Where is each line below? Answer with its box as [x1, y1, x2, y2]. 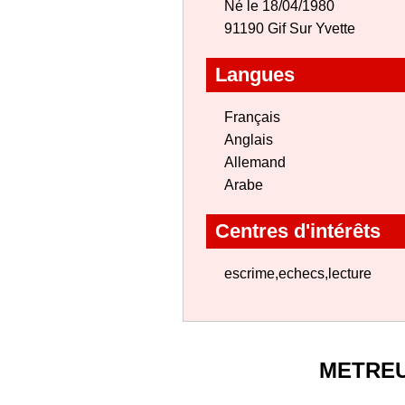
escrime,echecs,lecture [224, 266, 372, 281]
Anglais [224, 132, 273, 147]
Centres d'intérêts [215, 220, 381, 242]
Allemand [224, 155, 286, 170]
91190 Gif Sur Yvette [224, 21, 355, 36]
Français [224, 109, 280, 125]
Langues [215, 63, 295, 86]
